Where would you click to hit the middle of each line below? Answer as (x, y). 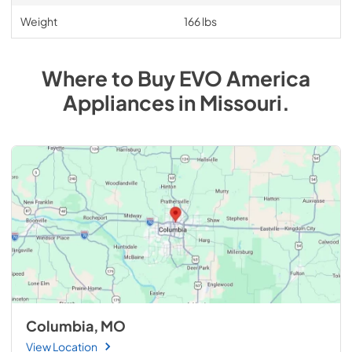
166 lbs (200, 21)
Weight (38, 21)
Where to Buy (110, 78)
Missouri (240, 103)
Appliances (118, 103)
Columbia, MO (75, 326)
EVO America (245, 78)
